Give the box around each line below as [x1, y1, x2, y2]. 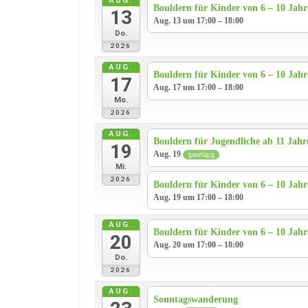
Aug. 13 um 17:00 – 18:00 [153, 15, 244, 25]
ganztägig [188, 150, 214, 158]
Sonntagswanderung [153, 294, 239, 305]
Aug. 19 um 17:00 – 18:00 [153, 192, 244, 202]
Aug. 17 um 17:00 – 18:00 [153, 82, 244, 93]
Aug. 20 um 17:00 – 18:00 [153, 240, 244, 250]
